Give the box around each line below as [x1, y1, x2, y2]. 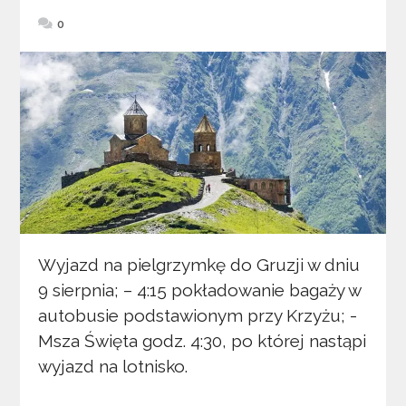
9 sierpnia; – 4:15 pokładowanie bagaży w [38, 280, 362, 301]
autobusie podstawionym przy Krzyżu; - [38, 305, 358, 326]
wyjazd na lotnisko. [38, 356, 198, 377]
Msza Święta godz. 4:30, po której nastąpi [38, 331, 367, 352]
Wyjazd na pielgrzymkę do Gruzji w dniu [38, 255, 361, 275]
